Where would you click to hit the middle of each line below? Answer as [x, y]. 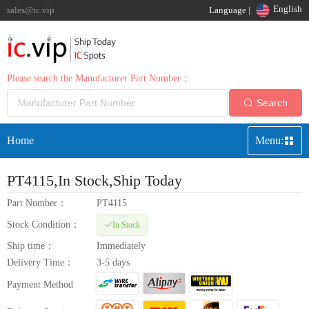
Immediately [121, 246]
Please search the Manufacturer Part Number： [99, 78]
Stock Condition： [43, 224]
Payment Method [40, 284]
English [287, 9]
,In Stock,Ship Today [118, 180]
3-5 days [113, 262]
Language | [229, 10]
